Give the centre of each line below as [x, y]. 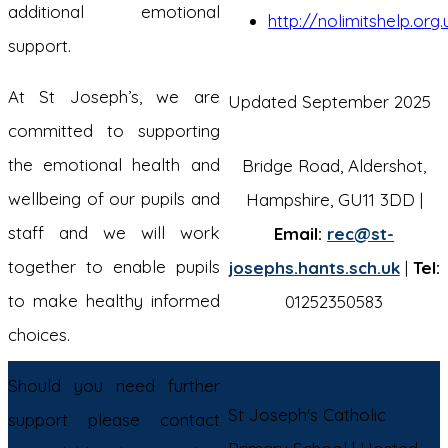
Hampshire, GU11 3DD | [334, 199]
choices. [41, 334]
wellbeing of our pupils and [114, 198]
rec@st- [361, 233]
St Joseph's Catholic [307, 414]
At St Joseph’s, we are [114, 96]
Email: [301, 233]
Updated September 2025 [330, 101]
